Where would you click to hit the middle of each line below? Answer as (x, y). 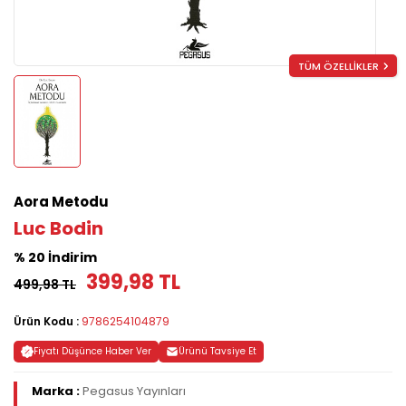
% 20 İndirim (55, 258)
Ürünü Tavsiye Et (217, 352)
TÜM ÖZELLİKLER (338, 67)
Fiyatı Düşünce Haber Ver (92, 352)
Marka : (57, 391)
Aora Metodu (61, 202)
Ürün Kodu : (48, 322)
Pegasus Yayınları (134, 391)
